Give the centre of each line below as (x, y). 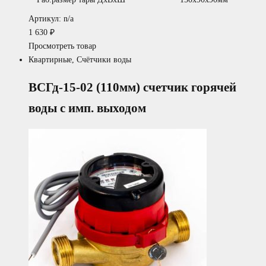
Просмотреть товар (62, 46)
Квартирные (50, 60)
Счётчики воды (104, 60)
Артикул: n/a (51, 19)
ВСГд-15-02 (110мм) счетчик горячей (132, 87)
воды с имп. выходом (87, 108)
